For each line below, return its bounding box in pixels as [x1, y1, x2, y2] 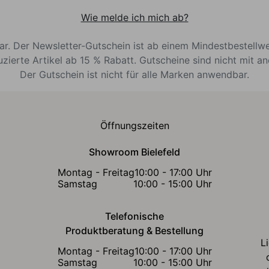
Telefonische [105, 210, 164, 222]
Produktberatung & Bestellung [65, 224, 204, 237]
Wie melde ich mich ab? [80, 11, 189, 23]
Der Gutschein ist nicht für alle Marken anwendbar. [20, 68, 249, 80]
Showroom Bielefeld [89, 145, 180, 158]
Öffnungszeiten [100, 119, 169, 131]
